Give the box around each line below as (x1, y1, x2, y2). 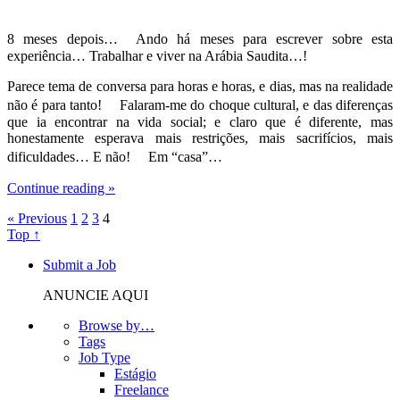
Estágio (114, 366, 156, 381)
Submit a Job (43, 257, 116, 272)
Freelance (114, 382, 169, 397)
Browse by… (79, 318, 154, 333)
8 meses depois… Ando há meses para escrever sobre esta (7, 31, 393, 46)
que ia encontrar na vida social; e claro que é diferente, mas (7, 114, 393, 129)
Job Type (79, 350, 130, 365)
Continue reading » (7, 180, 115, 196)
